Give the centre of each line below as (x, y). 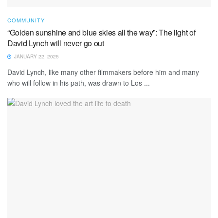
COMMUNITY (26, 20)
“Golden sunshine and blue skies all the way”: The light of (101, 32)
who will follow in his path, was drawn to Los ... (79, 82)
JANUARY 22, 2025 (36, 56)
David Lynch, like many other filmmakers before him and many (103, 72)
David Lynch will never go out (56, 43)
